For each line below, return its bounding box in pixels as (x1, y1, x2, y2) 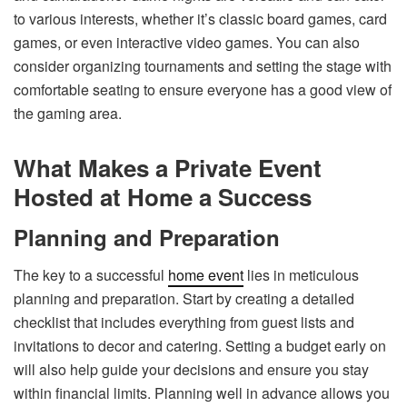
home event (168, 263, 243, 285)
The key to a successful (14, 263, 168, 285)
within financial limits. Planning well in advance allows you (14, 382, 390, 403)
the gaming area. (14, 102, 122, 124)
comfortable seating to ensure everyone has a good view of (14, 78, 392, 100)
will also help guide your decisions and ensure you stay (14, 358, 369, 380)
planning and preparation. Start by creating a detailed (14, 287, 354, 309)
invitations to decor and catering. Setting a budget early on (14, 334, 386, 356)
